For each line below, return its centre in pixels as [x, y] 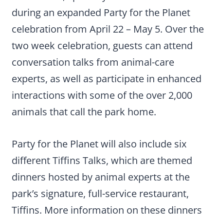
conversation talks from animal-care [93, 62]
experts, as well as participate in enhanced [107, 79]
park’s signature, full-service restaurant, [100, 194]
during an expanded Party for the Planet [101, 13]
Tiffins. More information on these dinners [107, 210]
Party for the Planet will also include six [99, 144]
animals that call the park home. [84, 112]
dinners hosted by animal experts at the [101, 177]
